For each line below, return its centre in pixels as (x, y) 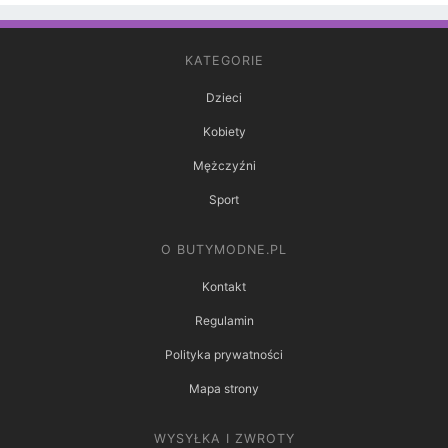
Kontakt (224, 287)
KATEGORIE (224, 61)
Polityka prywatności (224, 355)
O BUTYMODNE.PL (224, 250)
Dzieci (224, 98)
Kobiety (224, 132)
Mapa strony (224, 389)
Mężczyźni (224, 166)
